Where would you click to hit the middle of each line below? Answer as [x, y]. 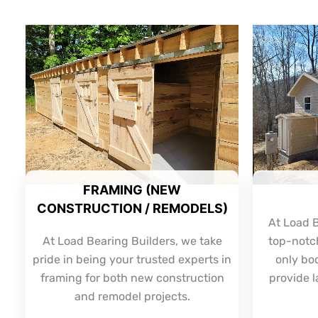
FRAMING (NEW [132, 190]
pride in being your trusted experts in [132, 260]
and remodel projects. [132, 297]
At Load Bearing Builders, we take [132, 241]
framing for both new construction [132, 278]
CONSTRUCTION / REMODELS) [132, 209]
